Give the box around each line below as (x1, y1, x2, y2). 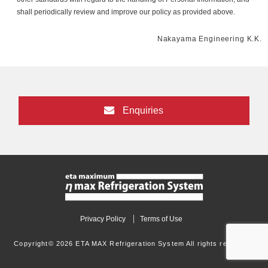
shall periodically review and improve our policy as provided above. (17, 7, 236, 16)
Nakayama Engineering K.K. (157, 35, 262, 44)
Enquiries (120, 105, 164, 115)
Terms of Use (139, 214, 182, 223)
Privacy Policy (80, 214, 126, 223)
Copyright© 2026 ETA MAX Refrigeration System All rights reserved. (14, 239, 254, 247)
